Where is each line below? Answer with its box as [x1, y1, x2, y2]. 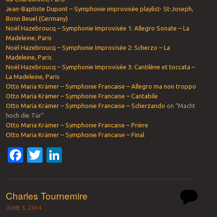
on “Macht [165, 102, 195, 109]
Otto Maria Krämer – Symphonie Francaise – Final [5, 131, 144, 138]
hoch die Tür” [5, 111, 44, 119]
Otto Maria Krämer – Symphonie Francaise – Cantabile [5, 92, 158, 99]
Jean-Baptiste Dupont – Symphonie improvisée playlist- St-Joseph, [5, 5, 193, 12]
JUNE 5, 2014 [5, 205, 42, 211]
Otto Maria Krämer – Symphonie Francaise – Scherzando [5, 102, 165, 109]
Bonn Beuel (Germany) [5, 15, 68, 22]
